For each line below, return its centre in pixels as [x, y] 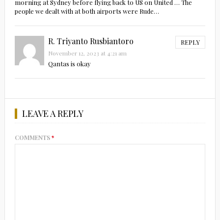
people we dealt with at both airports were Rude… [87, 11]
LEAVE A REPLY [53, 113]
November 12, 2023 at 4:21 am [87, 53]
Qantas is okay [69, 63]
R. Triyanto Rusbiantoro [91, 41]
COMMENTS [33, 137]
